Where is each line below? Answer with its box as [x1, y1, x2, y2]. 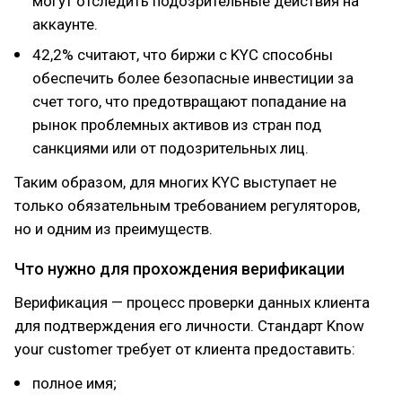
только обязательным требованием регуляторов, [14, 197, 360, 214]
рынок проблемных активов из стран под [32, 116, 321, 134]
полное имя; [32, 374, 117, 392]
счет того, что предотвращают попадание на [32, 92, 346, 110]
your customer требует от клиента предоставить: [14, 340, 355, 358]
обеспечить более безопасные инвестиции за [32, 69, 354, 87]
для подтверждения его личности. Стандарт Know [14, 317, 364, 335]
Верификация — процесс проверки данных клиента [14, 293, 370, 311]
